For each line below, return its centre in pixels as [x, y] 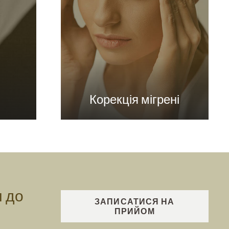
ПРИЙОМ [134, 211]
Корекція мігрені [135, 99]
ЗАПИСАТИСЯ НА [135, 201]
